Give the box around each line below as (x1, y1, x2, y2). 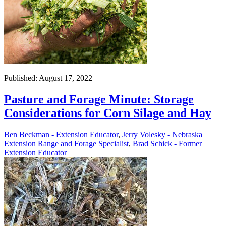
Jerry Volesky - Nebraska (122, 130, 202, 139)
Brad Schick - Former (133, 139, 202, 148)
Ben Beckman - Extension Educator (4, 130, 118, 139)
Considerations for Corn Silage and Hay (4, 106, 211, 120)
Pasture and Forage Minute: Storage (4, 92, 194, 106)
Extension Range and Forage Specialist (4, 139, 129, 148)
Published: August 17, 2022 (4, 73, 92, 82)
